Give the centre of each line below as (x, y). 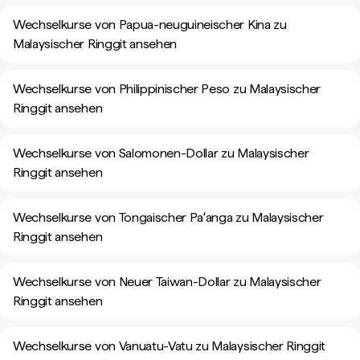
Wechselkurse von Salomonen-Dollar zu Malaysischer (161, 153)
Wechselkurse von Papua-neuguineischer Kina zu (150, 25)
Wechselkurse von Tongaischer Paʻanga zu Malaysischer (168, 217)
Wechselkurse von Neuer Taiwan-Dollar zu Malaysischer (167, 282)
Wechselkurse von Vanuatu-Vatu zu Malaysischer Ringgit (170, 346)
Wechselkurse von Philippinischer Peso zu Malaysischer (167, 89)
